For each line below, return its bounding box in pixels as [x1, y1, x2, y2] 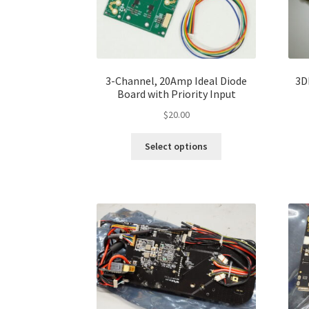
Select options [145, 140, 208, 153]
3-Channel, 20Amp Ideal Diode [106, 74, 248, 88]
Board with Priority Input [117, 87, 236, 101]
